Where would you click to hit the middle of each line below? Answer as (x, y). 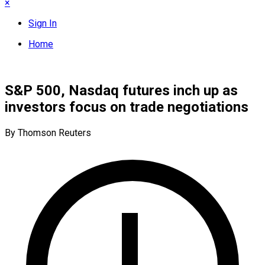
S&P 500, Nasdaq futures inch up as (121, 90)
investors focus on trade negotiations (127, 107)
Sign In (43, 23)
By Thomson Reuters (48, 132)
